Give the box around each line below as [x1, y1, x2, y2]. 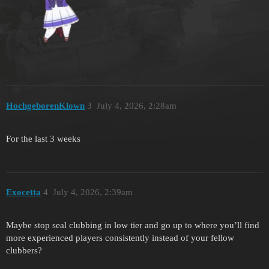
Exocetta [6, 187, 41, 198]
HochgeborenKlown [6, 100, 85, 110]
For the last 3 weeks [6, 133, 80, 144]
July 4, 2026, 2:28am [96, 100, 177, 110]
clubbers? [6, 245, 42, 255]
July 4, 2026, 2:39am [52, 187, 133, 198]
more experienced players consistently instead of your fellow [6, 232, 234, 243]
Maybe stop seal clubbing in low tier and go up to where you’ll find [6, 220, 259, 230]
